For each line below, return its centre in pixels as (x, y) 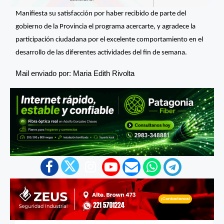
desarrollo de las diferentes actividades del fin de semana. (101, 52)
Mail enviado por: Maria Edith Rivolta (75, 73)
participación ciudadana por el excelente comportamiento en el (109, 39)
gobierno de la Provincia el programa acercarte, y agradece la (105, 26)
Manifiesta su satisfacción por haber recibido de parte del (101, 13)
